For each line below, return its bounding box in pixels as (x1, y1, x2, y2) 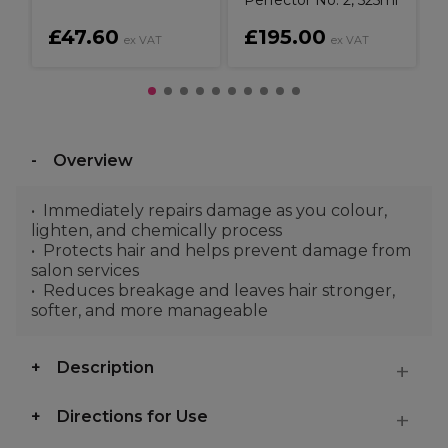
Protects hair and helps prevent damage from (43, 241, 411, 260)
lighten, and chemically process (31, 221, 282, 240)
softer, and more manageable (31, 301, 268, 320)
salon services (31, 261, 139, 280)
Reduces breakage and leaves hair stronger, (43, 281, 395, 300)
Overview (53, 151, 133, 170)
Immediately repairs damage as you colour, (43, 201, 387, 220)
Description (57, 358, 154, 377)
